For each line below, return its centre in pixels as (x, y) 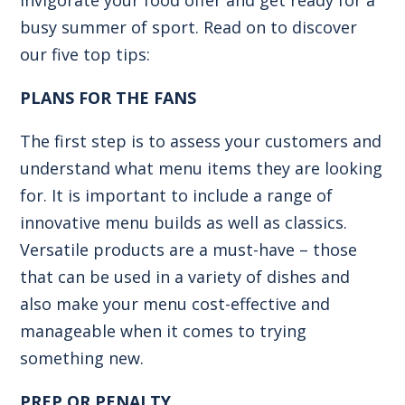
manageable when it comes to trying (164, 330)
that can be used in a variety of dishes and (185, 276)
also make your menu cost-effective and (175, 303)
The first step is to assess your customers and (201, 141)
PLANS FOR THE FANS (108, 97)
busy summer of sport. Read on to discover (189, 27)
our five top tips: (85, 54)
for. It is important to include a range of (177, 195)
